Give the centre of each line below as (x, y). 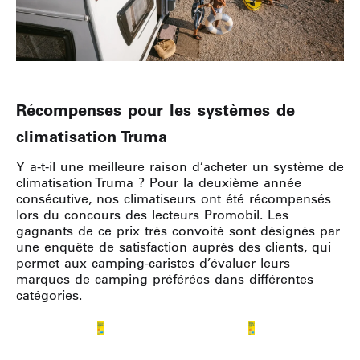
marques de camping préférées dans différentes (165, 278)
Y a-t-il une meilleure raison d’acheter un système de (180, 166)
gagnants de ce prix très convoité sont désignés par (178, 230)
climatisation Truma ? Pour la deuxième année (159, 182)
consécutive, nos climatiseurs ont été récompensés (174, 198)
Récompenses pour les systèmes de (155, 110)
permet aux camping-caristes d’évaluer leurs (153, 262)
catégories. (49, 295)
